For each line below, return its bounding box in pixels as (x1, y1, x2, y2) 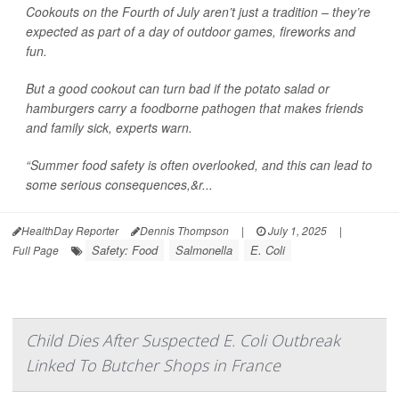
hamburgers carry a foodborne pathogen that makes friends (26, 99, 363, 117)
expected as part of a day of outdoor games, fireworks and (26, 22, 355, 40)
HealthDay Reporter (21, 223, 118, 238)
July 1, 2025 (265, 223, 327, 238)
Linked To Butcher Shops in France (26, 354, 281, 376)
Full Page (12, 242, 59, 257)
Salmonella (175, 241, 232, 258)
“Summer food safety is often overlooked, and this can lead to (26, 156, 372, 174)
